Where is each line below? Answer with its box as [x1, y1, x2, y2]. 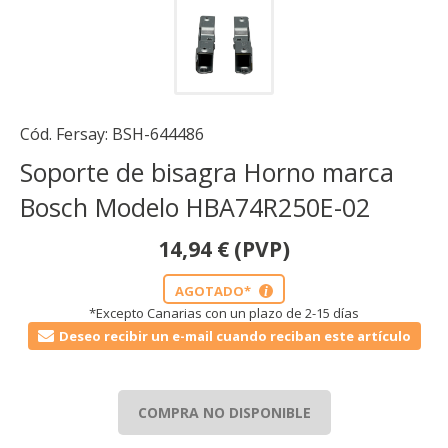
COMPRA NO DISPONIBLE [137, 403, 311, 422]
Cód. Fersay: [20, 123, 112, 145]
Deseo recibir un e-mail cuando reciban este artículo [58, 327, 411, 345]
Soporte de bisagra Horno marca [20, 155, 394, 189]
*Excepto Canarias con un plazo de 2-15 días [89, 304, 359, 322]
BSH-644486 [112, 123, 204, 145]
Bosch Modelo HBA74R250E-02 [20, 190, 370, 224]
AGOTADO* [175, 282, 254, 300]
